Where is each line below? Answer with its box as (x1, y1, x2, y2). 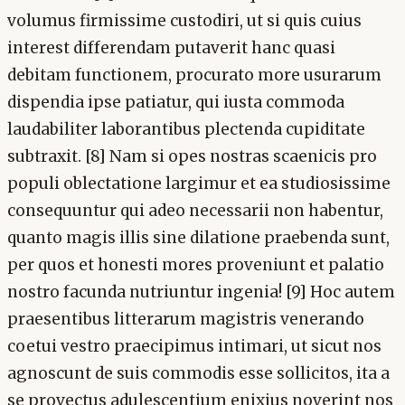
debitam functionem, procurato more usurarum (7, 64, 381, 85)
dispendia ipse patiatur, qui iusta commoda (7, 91, 344, 112)
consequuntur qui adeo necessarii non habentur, (7, 200, 383, 221)
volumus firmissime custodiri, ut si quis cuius (7, 10, 362, 31)
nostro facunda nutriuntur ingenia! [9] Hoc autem (7, 281, 395, 302)
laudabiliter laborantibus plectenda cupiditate (7, 118, 365, 139)
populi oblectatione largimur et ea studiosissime (7, 173, 391, 193)
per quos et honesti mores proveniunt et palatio (7, 254, 384, 275)
